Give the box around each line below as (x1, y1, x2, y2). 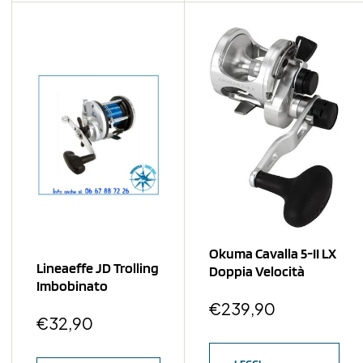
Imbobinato (36, 276, 108, 294)
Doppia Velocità (209, 262, 305, 280)
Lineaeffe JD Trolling (36, 258, 159, 276)
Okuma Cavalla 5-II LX (209, 244, 336, 262)
